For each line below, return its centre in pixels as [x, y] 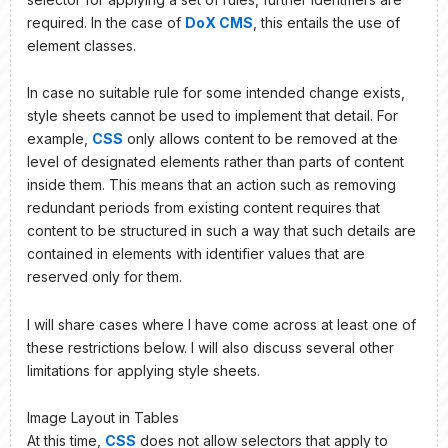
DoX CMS [219, 22]
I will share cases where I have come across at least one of [221, 324]
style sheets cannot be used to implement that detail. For [212, 115]
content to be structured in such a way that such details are [221, 230]
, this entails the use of [326, 22]
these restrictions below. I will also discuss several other [210, 347]
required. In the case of [106, 22]
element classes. [81, 45]
